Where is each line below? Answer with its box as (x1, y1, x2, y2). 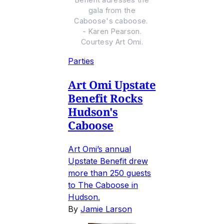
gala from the (88, 6, 135, 15)
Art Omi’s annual (68, 144, 131, 154)
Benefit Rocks (68, 90, 143, 106)
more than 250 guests (68, 168, 151, 178)
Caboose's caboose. (74, 16, 150, 25)
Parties (68, 56, 94, 66)
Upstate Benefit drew (68, 156, 148, 166)
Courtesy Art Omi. (81, 37, 143, 46)
